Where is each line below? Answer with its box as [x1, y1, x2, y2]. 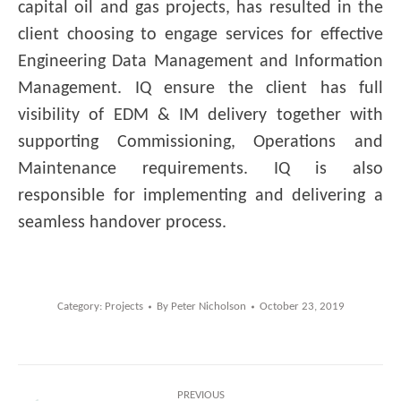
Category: [56, 301, 105, 313]
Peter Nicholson [170, 301, 246, 313]
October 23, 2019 [259, 301, 345, 313]
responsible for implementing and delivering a [18, 187, 383, 206]
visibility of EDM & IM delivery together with [18, 107, 383, 125]
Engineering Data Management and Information [18, 53, 383, 72]
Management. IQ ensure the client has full [18, 80, 383, 98]
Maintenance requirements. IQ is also [18, 160, 383, 179]
